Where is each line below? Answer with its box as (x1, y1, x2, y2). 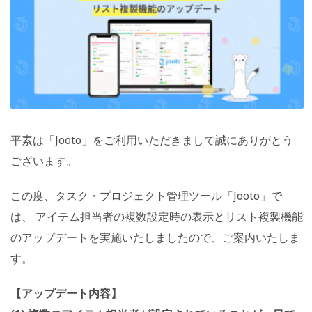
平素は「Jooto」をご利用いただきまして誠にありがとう (10, 132, 293, 148)
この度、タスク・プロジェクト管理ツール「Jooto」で (10, 188, 282, 204)
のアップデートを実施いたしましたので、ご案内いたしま (10, 230, 300, 246)
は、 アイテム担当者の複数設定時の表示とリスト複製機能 (10, 209, 303, 225)
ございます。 (10, 153, 77, 169)
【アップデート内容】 (10, 286, 122, 302)
